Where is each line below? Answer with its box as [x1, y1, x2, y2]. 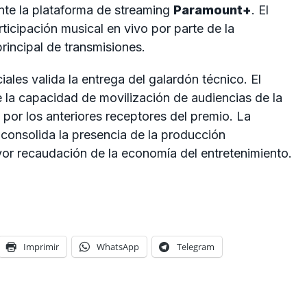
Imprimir [23, 240, 59, 253]
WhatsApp [97, 240, 139, 253]
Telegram [177, 240, 214, 253]
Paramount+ [173, 2, 251, 17]
